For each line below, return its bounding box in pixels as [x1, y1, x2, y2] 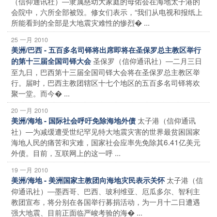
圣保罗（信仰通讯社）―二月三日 [93, 55, 202, 66]
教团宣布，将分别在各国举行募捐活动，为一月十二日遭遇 [11, 196, 200, 207]
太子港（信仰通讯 [138, 114, 196, 125]
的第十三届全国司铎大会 [11, 55, 91, 66]
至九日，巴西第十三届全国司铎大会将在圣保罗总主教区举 [11, 66, 200, 77]
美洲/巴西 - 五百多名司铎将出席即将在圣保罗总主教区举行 [11, 44, 201, 55]
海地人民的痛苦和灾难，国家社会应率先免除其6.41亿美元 [11, 136, 201, 147]
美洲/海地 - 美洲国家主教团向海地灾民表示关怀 [11, 174, 165, 186]
